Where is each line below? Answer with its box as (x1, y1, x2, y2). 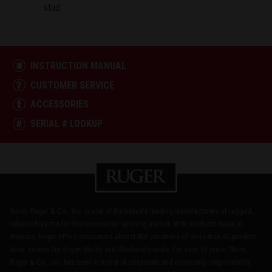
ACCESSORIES (30, 98, 89, 110)
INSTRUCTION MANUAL (30, 59, 126, 72)
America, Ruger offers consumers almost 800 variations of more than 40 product (10, 231, 256, 241)
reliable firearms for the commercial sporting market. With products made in (10, 219, 242, 228)
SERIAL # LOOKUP (30, 117, 103, 129)
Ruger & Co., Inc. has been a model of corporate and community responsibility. (10, 257, 252, 267)
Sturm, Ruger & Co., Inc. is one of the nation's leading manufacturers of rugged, (10, 206, 253, 216)
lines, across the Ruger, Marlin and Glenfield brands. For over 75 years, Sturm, (10, 244, 248, 254)
